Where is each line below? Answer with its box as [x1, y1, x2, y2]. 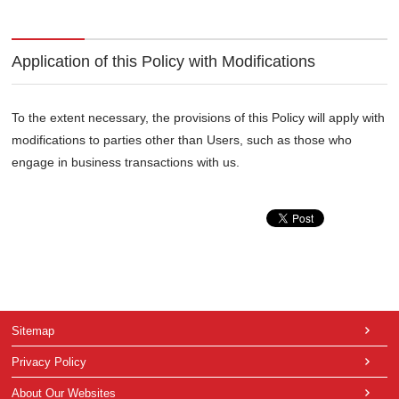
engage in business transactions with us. [12, 155, 240, 170]
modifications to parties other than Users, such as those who [12, 133, 353, 148]
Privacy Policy [12, 355, 87, 370]
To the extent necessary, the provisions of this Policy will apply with [12, 110, 386, 126]
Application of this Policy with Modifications [12, 53, 316, 71]
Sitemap [12, 324, 55, 338]
